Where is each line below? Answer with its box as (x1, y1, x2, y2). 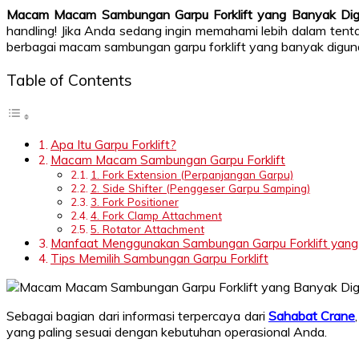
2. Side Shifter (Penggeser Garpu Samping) (90, 180, 310, 195)
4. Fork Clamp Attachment (90, 208, 222, 222)
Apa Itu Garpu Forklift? (50, 136, 177, 152)
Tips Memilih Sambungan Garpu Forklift (50, 250, 269, 266)
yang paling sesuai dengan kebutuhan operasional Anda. (6, 323, 327, 340)
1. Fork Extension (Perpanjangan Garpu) (90, 167, 293, 181)
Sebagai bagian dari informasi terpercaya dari (6, 307, 268, 324)
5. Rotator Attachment (90, 221, 204, 236)
